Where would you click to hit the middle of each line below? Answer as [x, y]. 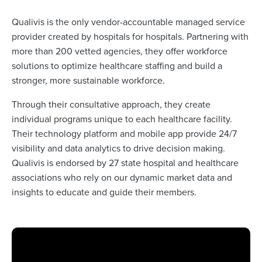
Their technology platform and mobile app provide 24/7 [124, 134]
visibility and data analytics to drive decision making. [118, 148]
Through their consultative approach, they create [111, 104]
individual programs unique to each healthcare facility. [122, 119]
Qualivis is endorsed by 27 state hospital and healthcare [125, 163]
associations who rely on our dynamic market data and [122, 177]
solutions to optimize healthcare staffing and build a [117, 66]
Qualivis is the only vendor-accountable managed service [128, 22]
